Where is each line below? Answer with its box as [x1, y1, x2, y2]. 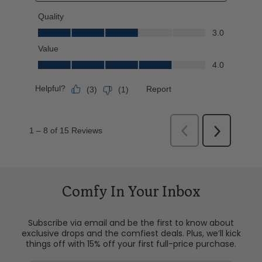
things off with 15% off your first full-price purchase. [26, 238, 236, 250]
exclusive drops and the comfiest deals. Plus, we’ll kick [21, 227, 241, 239]
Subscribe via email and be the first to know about [28, 217, 234, 229]
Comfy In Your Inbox [61, 185, 201, 199]
